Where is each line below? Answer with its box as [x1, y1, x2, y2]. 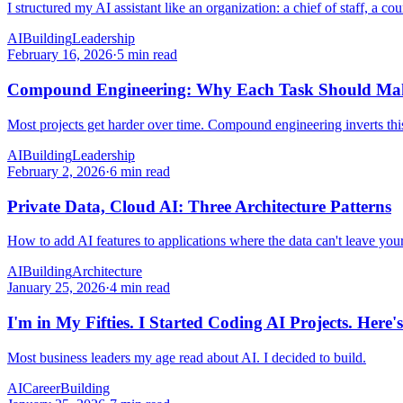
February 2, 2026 [7, 163, 105, 179]
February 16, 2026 [7, 47, 112, 63]
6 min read [110, 163, 170, 179]
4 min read [110, 280, 170, 296]
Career [22, 380, 60, 396]
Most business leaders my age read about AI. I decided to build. [7, 349, 366, 365]
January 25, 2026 [7, 280, 105, 296]
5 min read [117, 47, 177, 63]
